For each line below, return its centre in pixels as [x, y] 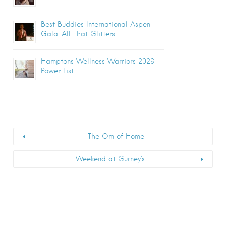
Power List [57, 70]
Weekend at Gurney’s [110, 159]
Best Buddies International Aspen [96, 24]
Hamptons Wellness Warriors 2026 [98, 61]
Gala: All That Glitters [78, 34]
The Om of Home [116, 136]
